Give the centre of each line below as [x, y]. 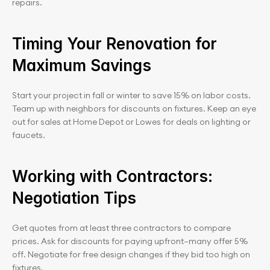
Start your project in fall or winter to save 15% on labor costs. [131, 95]
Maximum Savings [82, 65]
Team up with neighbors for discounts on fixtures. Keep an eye [134, 108]
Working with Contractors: [112, 176]
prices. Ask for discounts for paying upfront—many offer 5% [130, 241]
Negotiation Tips [74, 198]
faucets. [29, 135]
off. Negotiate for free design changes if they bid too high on [131, 254]
